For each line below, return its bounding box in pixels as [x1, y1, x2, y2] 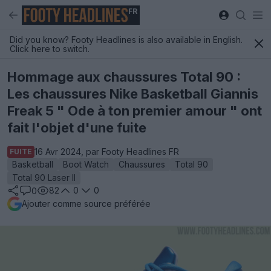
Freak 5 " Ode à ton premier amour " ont [7, 103, 262, 119]
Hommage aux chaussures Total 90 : [7, 69, 241, 85]
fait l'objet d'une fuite [7, 120, 146, 135]
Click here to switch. [10, 44, 90, 54]
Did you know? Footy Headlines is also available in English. [10, 34, 243, 45]
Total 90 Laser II [12, 172, 76, 183]
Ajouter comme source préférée [22, 198, 151, 209]
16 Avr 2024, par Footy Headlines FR [34, 146, 179, 157]
